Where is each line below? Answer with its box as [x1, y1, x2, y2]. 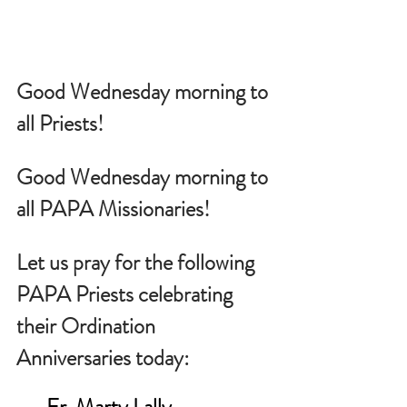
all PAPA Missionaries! [16, 193, 210, 224]
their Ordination [16, 310, 160, 342]
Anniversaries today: [16, 342, 189, 373]
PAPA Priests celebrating [16, 278, 237, 310]
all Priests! [16, 107, 104, 139]
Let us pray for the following [16, 246, 259, 278]
